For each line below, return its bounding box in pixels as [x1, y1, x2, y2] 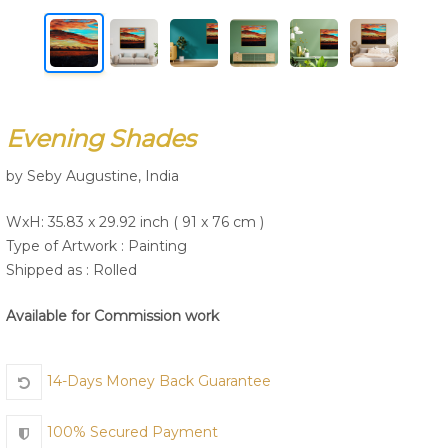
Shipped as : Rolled [6, 261, 137, 279]
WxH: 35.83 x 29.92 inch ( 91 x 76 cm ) [6, 213, 264, 231]
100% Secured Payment [47, 423, 218, 442]
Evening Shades [6, 124, 196, 153]
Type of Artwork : [6, 237, 128, 255]
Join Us [183, 65, 265, 93]
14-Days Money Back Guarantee [47, 372, 271, 391]
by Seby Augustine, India [6, 167, 179, 185]
